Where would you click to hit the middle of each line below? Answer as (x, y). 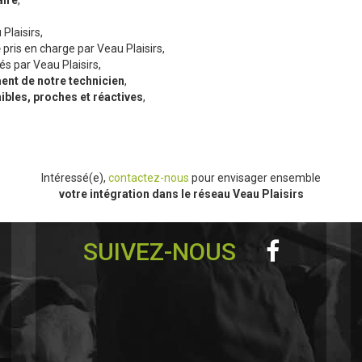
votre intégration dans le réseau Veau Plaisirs (181, 194)
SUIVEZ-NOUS (162, 252)
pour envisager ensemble (256, 178)
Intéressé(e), (75, 178)
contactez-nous (150, 178)
